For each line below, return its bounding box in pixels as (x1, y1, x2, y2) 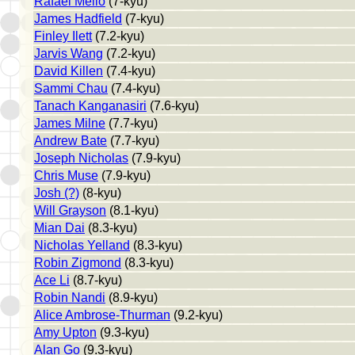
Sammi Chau (34, 81, 108, 95)
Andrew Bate (34, 133, 107, 147)
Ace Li (34, 273, 70, 287)
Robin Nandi (34, 290, 105, 304)
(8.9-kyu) (105, 290, 158, 304)
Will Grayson (34, 203, 106, 217)
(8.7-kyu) (70, 273, 122, 287)
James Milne (34, 116, 105, 130)
